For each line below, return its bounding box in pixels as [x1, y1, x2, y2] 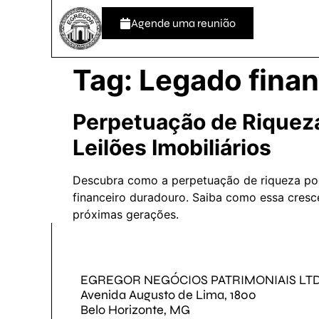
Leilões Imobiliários [73, 135, 271, 160]
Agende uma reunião [131, 16, 236, 30]
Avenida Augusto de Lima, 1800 [80, 287, 256, 303]
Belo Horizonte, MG [80, 302, 190, 318]
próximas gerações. [73, 207, 179, 221]
